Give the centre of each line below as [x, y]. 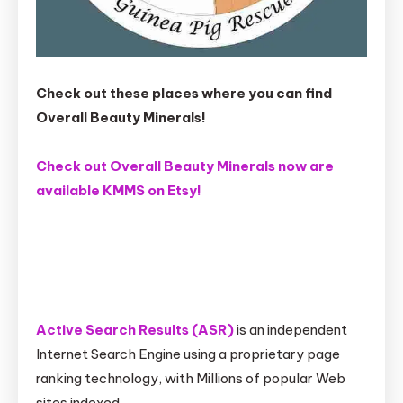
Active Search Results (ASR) [135, 330]
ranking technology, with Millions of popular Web [191, 379]
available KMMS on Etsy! [119, 191]
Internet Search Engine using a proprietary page [188, 354]
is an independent [291, 330]
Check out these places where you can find [184, 94]
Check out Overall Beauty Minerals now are [185, 166]
